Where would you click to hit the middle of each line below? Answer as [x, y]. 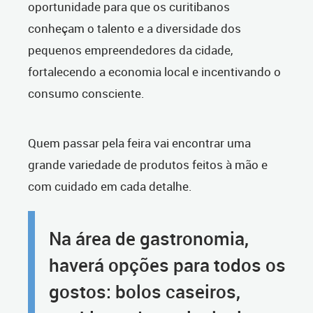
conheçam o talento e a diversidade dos [134, 28]
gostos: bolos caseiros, [145, 291]
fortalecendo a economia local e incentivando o [154, 72]
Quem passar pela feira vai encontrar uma [139, 143]
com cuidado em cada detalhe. [110, 186]
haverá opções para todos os [167, 265]
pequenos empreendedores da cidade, [130, 50]
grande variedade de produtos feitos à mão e [148, 165]
